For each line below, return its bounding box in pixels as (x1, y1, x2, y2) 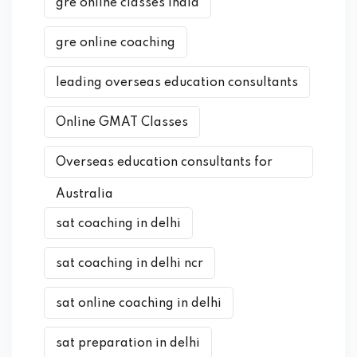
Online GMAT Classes (56, 116, 188, 129)
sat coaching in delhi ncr (56, 257, 203, 270)
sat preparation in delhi (56, 337, 200, 350)
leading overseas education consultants (56, 76, 298, 89)
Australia (56, 188, 113, 201)
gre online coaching (56, 37, 175, 49)
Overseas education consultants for (56, 156, 273, 169)
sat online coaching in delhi (56, 297, 222, 310)
